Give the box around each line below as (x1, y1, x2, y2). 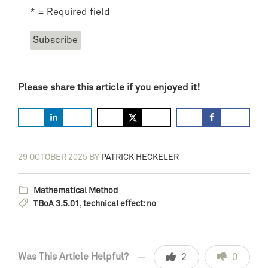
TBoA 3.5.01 (33, 199, 80, 208)
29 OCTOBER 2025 (18, 153, 87, 162)
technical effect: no (83, 199, 156, 208)
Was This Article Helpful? (18, 251, 129, 261)
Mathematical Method (33, 186, 118, 195)
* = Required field (30, 7, 110, 17)
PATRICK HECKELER (101, 153, 179, 162)
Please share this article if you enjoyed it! (18, 83, 200, 93)
